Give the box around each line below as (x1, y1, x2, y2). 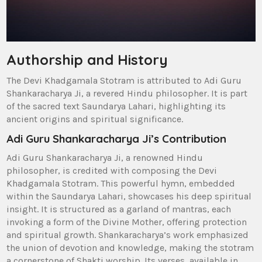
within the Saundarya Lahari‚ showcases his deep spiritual (6, 191, 252, 202)
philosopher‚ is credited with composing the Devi (6, 165, 218, 177)
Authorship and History (6, 51, 168, 69)
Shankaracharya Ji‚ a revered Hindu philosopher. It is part (6, 88, 248, 99)
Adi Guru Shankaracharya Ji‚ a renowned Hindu (6, 152, 204, 164)
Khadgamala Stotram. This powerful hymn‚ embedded (6, 178, 236, 189)
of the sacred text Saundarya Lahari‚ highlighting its (6, 101, 226, 112)
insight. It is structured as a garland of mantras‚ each (6, 204, 232, 215)
